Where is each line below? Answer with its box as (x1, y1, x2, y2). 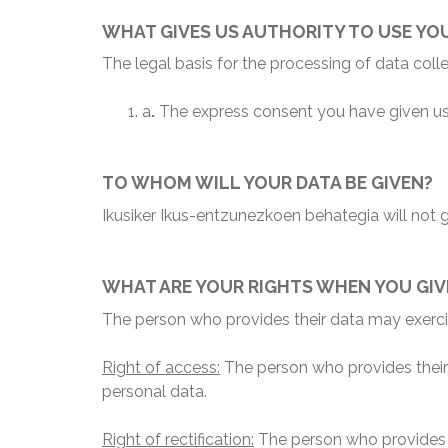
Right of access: (102, 357, 220, 377)
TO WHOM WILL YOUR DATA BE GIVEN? (102, 172, 433, 194)
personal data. (102, 381, 207, 401)
